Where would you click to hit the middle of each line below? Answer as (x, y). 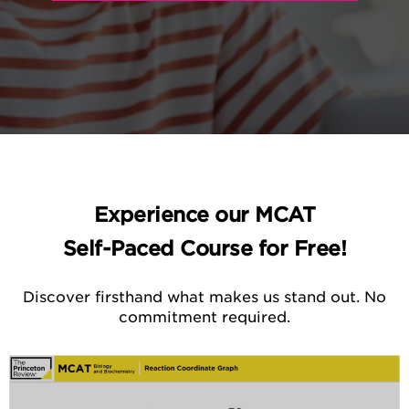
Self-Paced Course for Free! (204, 248)
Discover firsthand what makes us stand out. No (204, 297)
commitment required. (204, 317)
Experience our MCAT (204, 215)
